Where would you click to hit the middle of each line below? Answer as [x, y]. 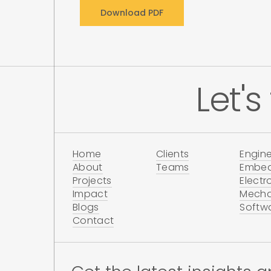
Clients [173, 154]
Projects [92, 181]
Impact [90, 194]
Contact [93, 221]
